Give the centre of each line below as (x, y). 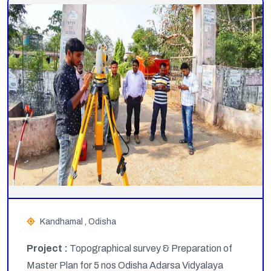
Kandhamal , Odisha (78, 221)
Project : (48, 248)
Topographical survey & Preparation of (151, 248)
